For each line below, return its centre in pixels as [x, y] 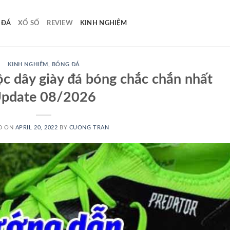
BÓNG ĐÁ [66, 64]
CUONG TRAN [89, 127]
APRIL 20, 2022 [36, 127]
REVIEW [60, 23]
